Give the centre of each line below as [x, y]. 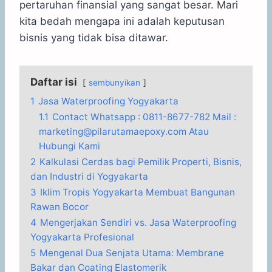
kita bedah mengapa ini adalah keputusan [122, 21]
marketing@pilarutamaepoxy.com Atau [124, 131]
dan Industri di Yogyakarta [89, 176]
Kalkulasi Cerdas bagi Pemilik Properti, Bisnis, [141, 161]
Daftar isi [54, 82]
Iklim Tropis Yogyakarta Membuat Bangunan [138, 192]
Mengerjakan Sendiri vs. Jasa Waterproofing [138, 222]
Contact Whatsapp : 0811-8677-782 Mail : [144, 117]
